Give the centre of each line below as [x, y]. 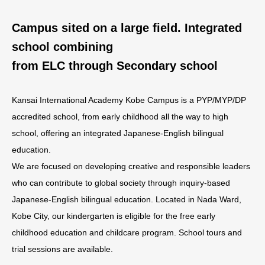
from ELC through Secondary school [115, 65]
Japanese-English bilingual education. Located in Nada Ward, [127, 199]
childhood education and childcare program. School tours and [127, 232]
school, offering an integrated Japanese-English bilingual [118, 133]
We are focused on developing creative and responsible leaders [131, 166]
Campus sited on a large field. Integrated [127, 28]
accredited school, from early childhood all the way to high [120, 116]
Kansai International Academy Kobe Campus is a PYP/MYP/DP [129, 100]
